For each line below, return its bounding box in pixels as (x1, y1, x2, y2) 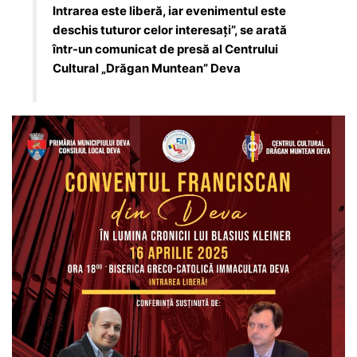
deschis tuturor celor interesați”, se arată (53, 22, 288, 37)
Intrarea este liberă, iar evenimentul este (53, 2, 287, 18)
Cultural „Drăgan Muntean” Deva (53, 60, 241, 76)
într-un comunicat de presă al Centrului (53, 41, 279, 57)
